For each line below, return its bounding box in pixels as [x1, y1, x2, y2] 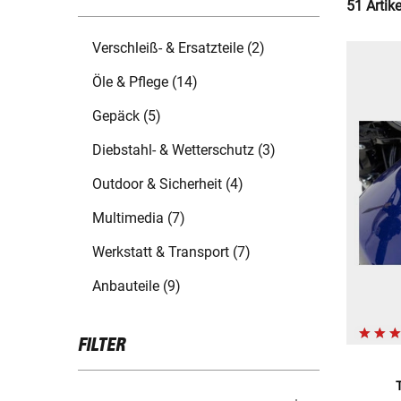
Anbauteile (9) [92, 277, 181, 295]
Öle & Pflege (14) [92, 73, 198, 91]
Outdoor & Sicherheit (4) [92, 175, 243, 193]
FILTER [78, 336, 125, 356]
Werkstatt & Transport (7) [92, 243, 251, 261]
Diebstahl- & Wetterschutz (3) [92, 141, 276, 159]
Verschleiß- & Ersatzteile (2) [92, 39, 265, 57]
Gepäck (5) [92, 107, 161, 125]
